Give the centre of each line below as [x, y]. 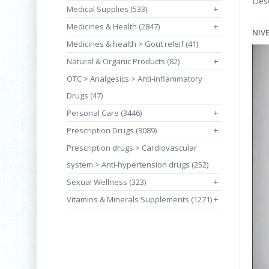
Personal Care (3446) [104, 113]
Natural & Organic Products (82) [123, 61]
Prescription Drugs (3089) [112, 130]
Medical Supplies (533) [107, 9]
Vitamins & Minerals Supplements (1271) [139, 199]
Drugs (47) [85, 95]
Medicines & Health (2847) [113, 26]
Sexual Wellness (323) [106, 182]
